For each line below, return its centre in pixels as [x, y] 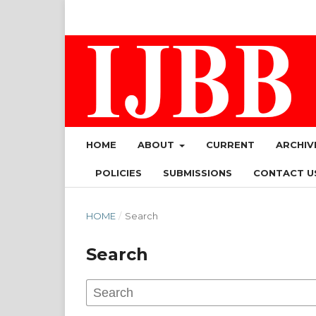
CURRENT [231, 145]
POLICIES [119, 173]
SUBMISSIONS [197, 173]
